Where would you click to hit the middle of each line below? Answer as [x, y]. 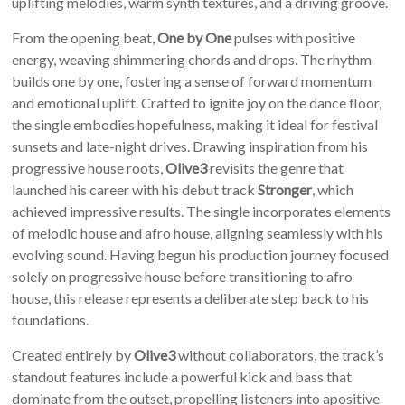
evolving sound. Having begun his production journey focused [201, 254]
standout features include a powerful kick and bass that [182, 376]
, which [333, 189]
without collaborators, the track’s [280, 354]
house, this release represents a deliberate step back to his [191, 297]
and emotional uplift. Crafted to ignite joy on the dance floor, [197, 102]
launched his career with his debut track [135, 189]
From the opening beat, [85, 37]
